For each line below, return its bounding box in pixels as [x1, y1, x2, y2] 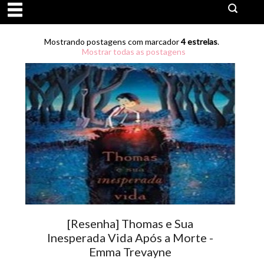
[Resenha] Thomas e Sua [67, 216, 194, 230]
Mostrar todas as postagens [81, 46, 186, 57]
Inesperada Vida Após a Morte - [47, 230, 214, 245]
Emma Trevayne [89, 244, 172, 259]
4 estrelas [181, 36, 218, 47]
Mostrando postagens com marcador [44, 36, 181, 47]
